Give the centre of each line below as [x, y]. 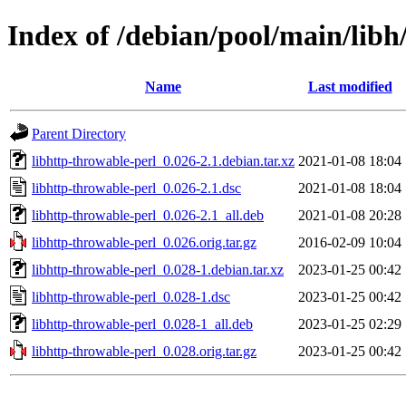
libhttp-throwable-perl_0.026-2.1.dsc [136, 188]
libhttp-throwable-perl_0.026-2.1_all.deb [148, 215]
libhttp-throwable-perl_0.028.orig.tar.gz [144, 351]
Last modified [350, 86]
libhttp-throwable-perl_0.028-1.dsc [131, 296]
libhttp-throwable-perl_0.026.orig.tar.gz [144, 242]
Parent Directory [79, 133]
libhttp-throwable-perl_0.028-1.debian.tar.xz [158, 269]
